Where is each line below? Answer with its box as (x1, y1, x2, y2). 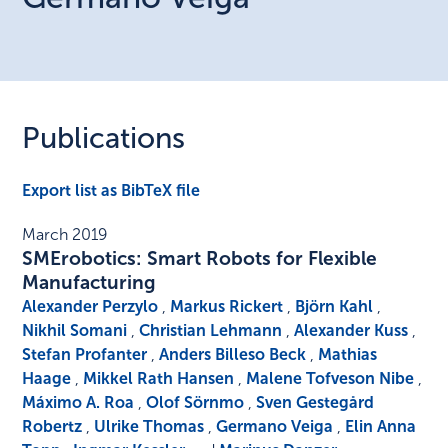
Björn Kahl (295, 297, 374, 317)
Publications (22, 121, 186, 157)
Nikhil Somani (22, 321, 128, 341)
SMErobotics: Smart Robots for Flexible (22, 247, 378, 271)
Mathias (318, 345, 378, 365)
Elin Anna (345, 417, 417, 437)
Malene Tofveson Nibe (246, 369, 415, 389)
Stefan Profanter (22, 345, 148, 365)
